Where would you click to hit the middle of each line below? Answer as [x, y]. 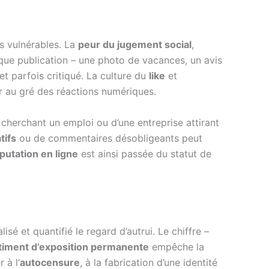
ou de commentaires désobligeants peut [109, 138]
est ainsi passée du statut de [145, 153]
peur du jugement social [135, 45]
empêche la [177, 246]
